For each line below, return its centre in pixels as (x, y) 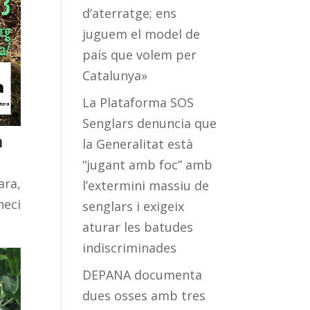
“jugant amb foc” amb (148, 165)
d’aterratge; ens (130, 13)
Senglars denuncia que (150, 123)
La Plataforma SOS (138, 102)
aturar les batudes (138, 227)
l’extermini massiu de (146, 185)
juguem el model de (142, 34)
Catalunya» (115, 75)
